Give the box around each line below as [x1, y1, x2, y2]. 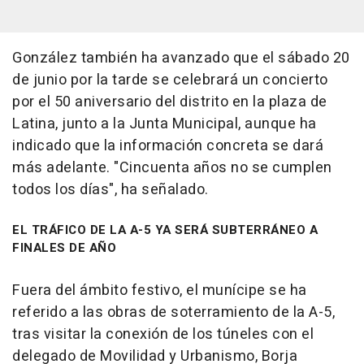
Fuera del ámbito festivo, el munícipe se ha [12, 279, 307, 301]
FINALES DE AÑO [12, 238, 116, 257]
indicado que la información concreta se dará [12, 134, 323, 157]
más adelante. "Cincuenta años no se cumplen [12, 156, 332, 179]
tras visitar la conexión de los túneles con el [12, 323, 314, 345]
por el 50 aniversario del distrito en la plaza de [12, 90, 327, 113]
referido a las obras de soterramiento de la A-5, [12, 301, 335, 323]
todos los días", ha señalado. [12, 178, 209, 201]
